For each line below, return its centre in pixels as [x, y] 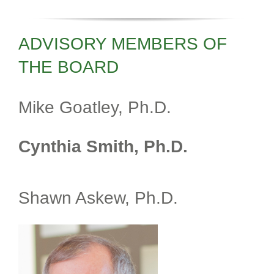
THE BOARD [68, 67]
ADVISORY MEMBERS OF [122, 44]
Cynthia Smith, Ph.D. [103, 147]
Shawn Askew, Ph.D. [98, 198]
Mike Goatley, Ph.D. [94, 108]
